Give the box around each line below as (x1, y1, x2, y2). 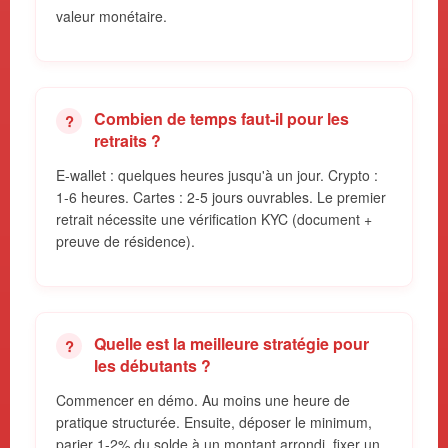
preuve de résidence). (56, 231, 195, 252)
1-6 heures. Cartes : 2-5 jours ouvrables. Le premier (56, 187, 386, 208)
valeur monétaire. (56, 6, 167, 27)
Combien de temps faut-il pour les (94, 107, 349, 131)
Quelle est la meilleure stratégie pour (94, 332, 369, 356)
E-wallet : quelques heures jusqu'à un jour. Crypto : (56, 165, 378, 186)
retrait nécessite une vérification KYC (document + (56, 209, 372, 230)
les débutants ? (94, 354, 211, 378)
